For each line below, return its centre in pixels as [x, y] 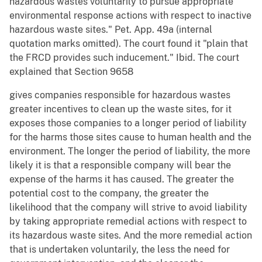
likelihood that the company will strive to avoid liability [128, 208]
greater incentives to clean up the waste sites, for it [120, 109]
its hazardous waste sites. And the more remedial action [131, 236]
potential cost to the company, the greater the [109, 194]
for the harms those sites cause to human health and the [130, 137]
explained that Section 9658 [71, 72]
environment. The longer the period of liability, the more [130, 151]
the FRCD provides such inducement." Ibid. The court [124, 58]
